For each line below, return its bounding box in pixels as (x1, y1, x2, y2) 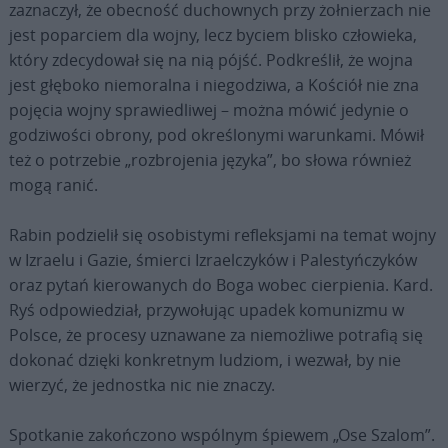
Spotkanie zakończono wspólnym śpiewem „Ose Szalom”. (8, 424, 435, 446)
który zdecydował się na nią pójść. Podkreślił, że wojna (8, 49, 413, 71)
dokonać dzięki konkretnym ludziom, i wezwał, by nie (8, 349, 401, 371)
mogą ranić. (8, 174, 98, 196)
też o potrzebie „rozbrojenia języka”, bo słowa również (8, 149, 411, 171)
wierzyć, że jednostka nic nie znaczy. (8, 374, 275, 396)
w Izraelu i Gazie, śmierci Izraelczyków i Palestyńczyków (8, 249, 417, 271)
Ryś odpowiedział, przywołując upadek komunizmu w (8, 299, 404, 321)
